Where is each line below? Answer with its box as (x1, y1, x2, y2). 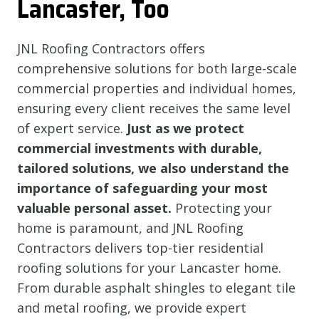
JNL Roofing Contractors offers (17, 39, 205, 57)
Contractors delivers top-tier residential (17, 239, 263, 256)
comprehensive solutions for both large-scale (17, 59, 297, 77)
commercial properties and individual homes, (17, 79, 296, 97)
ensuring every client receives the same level (17, 99, 291, 117)
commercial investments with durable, (17, 139, 262, 157)
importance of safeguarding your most (17, 179, 268, 197)
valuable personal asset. (17, 199, 172, 216)
